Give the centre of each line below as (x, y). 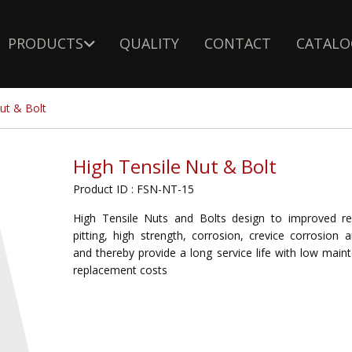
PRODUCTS (46, 43)
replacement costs (120, 270)
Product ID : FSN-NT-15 (134, 189)
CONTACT (238, 43)
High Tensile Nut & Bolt (175, 166)
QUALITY (149, 43)
